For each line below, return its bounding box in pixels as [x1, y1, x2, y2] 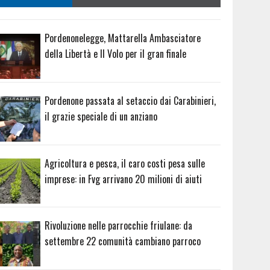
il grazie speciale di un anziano [45, 108, 158, 124]
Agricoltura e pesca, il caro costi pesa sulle [45, 155, 206, 171]
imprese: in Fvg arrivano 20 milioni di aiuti [45, 171, 202, 186]
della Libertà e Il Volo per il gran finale [45, 46, 187, 61]
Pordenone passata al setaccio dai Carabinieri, [45, 93, 216, 108]
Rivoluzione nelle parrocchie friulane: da [45, 218, 193, 233]
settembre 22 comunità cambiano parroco [45, 234, 201, 249]
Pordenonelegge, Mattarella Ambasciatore [45, 31, 201, 45]
